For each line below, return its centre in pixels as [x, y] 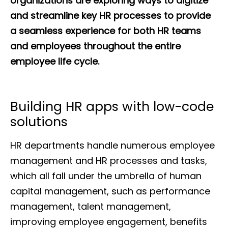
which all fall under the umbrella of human [106, 176]
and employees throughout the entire [95, 46]
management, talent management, [91, 206]
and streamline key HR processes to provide [110, 16]
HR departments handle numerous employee [112, 145]
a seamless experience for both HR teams [106, 31]
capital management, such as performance [110, 191]
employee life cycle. [55, 62]
